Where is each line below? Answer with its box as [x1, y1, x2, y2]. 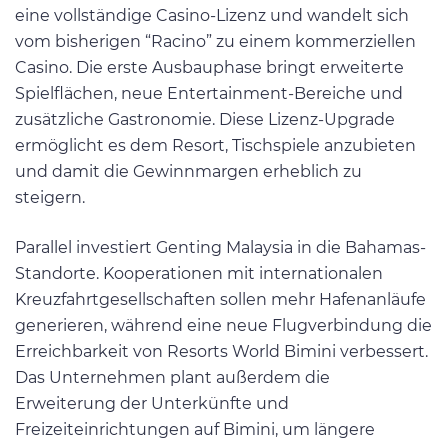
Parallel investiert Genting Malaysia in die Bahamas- [15, 237, 426, 257]
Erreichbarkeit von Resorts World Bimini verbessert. [15, 341, 428, 361]
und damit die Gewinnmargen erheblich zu [15, 162, 362, 182]
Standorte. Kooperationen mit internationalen [15, 263, 383, 283]
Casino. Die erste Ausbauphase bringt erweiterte [15, 58, 404, 78]
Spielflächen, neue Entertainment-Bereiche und [15, 84, 403, 104]
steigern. [15, 188, 85, 208]
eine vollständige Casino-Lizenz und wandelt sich [15, 6, 409, 26]
